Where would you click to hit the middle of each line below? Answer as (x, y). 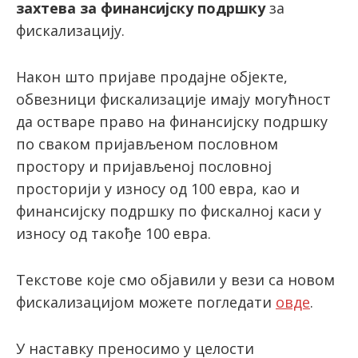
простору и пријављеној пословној (144, 166)
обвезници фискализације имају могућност (173, 99)
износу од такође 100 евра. (113, 233)
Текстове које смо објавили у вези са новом (175, 280)
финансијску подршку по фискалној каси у (169, 211)
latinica (57, 55)
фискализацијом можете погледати (146, 302)
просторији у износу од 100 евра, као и (158, 189)
